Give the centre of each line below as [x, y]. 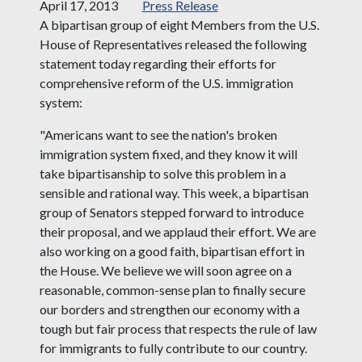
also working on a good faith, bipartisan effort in [172, 250]
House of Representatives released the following [173, 44]
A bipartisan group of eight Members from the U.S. [179, 24]
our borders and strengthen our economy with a [169, 309]
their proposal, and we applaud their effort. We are [177, 231]
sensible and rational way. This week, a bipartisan [174, 192]
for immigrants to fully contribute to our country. [173, 347]
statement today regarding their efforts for [158, 63]
